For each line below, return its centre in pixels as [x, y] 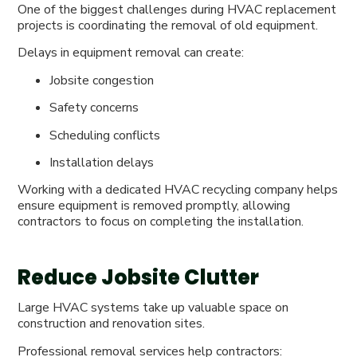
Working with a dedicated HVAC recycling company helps [178, 190]
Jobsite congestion [102, 80]
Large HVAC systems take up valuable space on [153, 308]
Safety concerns [94, 108]
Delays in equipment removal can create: [131, 53]
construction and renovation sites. [112, 324]
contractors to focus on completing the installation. [161, 222]
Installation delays [102, 163]
